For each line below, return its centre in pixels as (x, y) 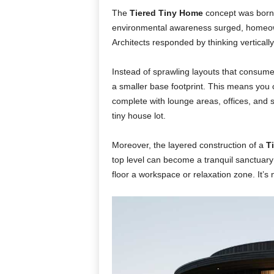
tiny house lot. (139, 116)
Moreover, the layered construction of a (189, 145)
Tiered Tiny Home (166, 13)
